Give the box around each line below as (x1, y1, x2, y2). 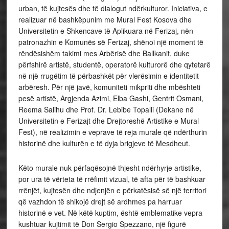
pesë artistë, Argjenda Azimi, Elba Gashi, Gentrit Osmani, (18, 93, 203, 103)
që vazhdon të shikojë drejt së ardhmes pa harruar (18, 196, 182, 207)
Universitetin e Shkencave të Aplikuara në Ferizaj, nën (18, 25, 193, 36)
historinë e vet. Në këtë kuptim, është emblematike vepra (18, 207, 202, 218)
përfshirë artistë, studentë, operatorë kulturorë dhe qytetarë (18, 59, 211, 70)
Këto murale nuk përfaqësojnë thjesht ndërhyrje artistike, (18, 162, 201, 173)
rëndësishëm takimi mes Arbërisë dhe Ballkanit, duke (18, 48, 190, 58)
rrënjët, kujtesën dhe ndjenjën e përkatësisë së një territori (18, 185, 207, 195)
